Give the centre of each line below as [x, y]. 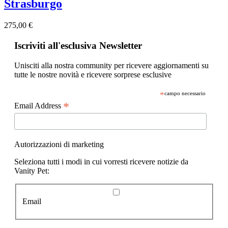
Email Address [39, 106]
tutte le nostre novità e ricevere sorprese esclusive [93, 75]
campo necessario [185, 93]
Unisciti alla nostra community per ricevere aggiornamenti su [111, 66]
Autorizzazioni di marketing [59, 144]
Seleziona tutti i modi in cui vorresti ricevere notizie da [101, 161]
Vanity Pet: [32, 170]
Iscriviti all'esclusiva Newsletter [78, 46]
